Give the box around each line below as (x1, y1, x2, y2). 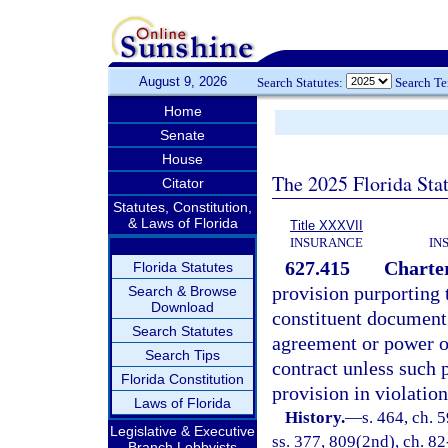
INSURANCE (290, 235, 363, 250)
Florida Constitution (121, 371, 244, 387)
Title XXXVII (290, 218, 363, 233)
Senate (160, 127, 205, 143)
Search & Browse (128, 283, 237, 299)
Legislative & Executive (110, 423, 255, 439)
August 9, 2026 (138, 74, 227, 89)
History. (285, 408, 346, 427)
